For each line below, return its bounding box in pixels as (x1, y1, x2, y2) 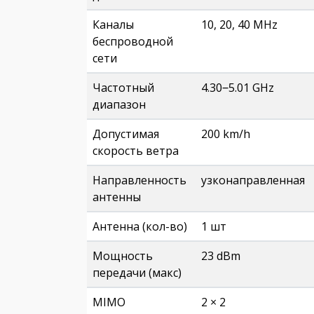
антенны (93, 189, 141, 205)
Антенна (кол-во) (93, 219, 187, 234)
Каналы (93, 17, 134, 32)
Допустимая (93, 126, 159, 142)
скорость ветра (93, 143, 179, 158)
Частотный (93, 80, 154, 95)
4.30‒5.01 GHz (201, 80, 274, 95)
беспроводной (93, 34, 173, 49)
